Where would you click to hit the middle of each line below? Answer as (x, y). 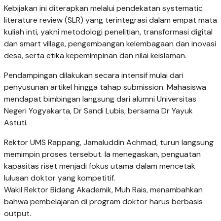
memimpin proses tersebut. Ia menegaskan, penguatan (102, 154)
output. (18, 213)
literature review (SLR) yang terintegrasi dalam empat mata (110, 20)
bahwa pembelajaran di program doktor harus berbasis (103, 201)
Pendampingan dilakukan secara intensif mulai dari (94, 75)
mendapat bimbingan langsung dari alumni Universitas (100, 99)
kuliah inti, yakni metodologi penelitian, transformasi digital (108, 32)
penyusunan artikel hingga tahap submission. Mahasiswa (105, 87)
